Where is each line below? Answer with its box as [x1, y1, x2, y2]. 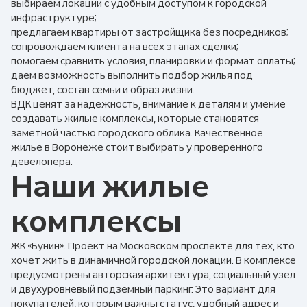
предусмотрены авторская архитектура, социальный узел [11, 269, 295, 281]
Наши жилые [11, 167, 209, 206]
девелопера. [11, 156, 73, 168]
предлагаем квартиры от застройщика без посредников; [11, 26, 288, 38]
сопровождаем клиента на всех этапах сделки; [11, 40, 238, 53]
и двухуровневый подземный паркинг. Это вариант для [11, 283, 275, 295]
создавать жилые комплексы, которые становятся [11, 112, 259, 125]
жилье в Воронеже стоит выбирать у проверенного [11, 141, 263, 153]
